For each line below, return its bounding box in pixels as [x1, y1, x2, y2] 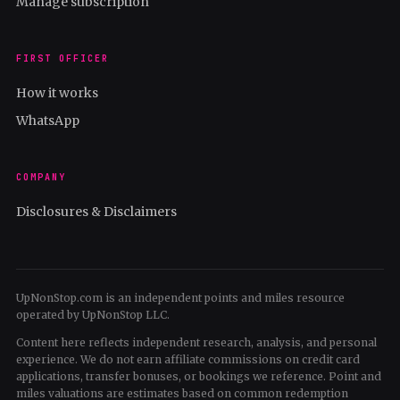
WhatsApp [16, 112, 79, 129]
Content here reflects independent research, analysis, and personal [16, 336, 377, 349]
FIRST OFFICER [16, 53, 109, 64]
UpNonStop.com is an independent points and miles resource [16, 291, 345, 304]
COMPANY [16, 171, 66, 183]
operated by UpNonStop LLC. [16, 308, 170, 321]
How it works [16, 85, 98, 101]
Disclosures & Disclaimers [16, 204, 177, 220]
